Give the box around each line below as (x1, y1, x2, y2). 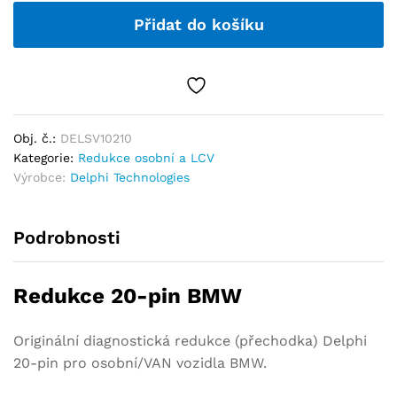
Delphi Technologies (70, 170, 190, 185)
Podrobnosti (13, 227, 121, 249)
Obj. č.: (13, 131, 60, 146)
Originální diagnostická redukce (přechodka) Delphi (13, 332, 367, 350)
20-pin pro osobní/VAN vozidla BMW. (13, 354, 267, 372)
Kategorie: (13, 151, 78, 166)
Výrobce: (13, 170, 70, 185)
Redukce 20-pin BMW (13, 284, 242, 309)
